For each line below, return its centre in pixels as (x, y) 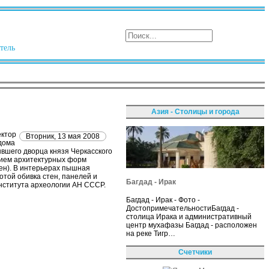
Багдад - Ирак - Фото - (163, 200)
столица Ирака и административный (189, 216)
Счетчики (195, 252)
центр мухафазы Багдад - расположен (192, 225)
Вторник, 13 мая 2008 (63, 137)
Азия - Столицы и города (195, 112)
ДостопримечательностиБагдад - (183, 208)
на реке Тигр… (151, 233)
